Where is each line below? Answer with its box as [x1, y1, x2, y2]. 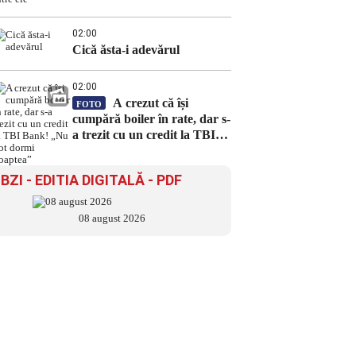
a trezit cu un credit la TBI [72, 128, 215, 141]
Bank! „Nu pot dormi [72, 144, 188, 157]
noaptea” [72, 160, 122, 173]
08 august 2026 [79, 212, 145, 224]
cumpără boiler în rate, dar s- [72, 112, 230, 126]
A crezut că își [110, 96, 188, 110]
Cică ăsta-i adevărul [72, 43, 180, 56]
